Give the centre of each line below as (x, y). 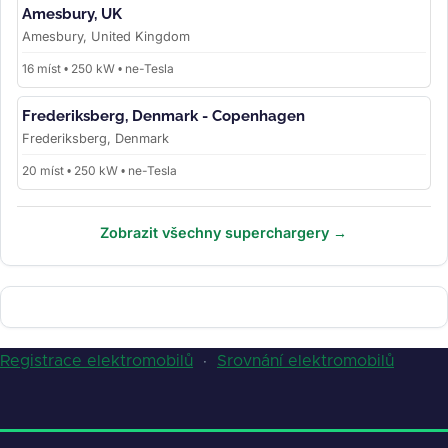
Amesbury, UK (72, 14)
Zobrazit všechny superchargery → (224, 232)
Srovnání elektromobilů (305, 360)
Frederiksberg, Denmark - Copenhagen (163, 115)
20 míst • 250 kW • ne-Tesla (99, 170)
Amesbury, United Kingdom (106, 37)
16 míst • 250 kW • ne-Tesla (98, 68)
